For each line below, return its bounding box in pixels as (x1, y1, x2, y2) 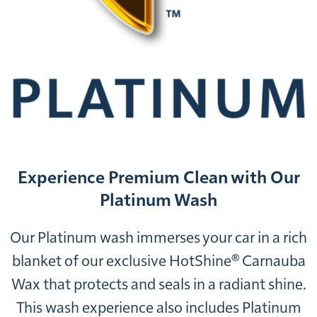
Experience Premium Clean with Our (17, 168, 300, 187)
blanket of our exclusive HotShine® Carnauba (11, 253, 306, 269)
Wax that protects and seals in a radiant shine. (11, 276, 306, 292)
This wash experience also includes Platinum (16, 299, 301, 316)
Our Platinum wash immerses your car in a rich (10, 229, 307, 246)
